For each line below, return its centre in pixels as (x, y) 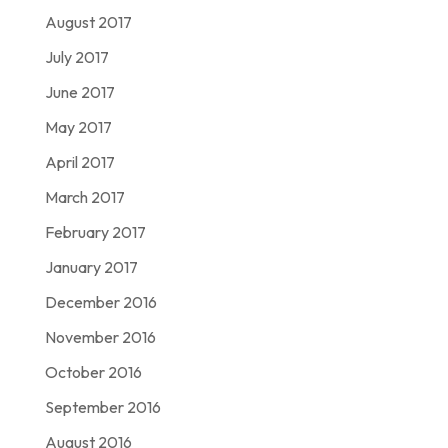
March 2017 (84, 197)
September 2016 (102, 407)
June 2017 (79, 92)
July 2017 (76, 57)
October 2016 (93, 372)
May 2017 (78, 127)
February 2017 (95, 232)
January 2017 (91, 267)
